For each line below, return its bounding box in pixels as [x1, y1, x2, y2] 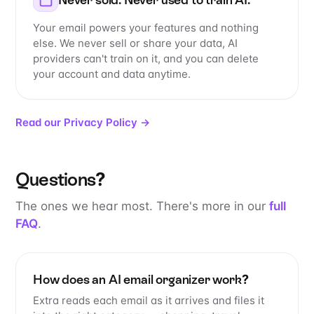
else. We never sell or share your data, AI [33, 36, 238, 50]
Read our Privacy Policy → [15, 116, 150, 130]
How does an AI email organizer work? [33, 272, 249, 287]
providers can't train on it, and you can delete [33, 52, 259, 66]
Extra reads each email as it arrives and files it [33, 294, 264, 308]
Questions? [15, 169, 106, 191]
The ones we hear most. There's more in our [15, 199, 269, 214]
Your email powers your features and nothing [33, 21, 259, 35]
